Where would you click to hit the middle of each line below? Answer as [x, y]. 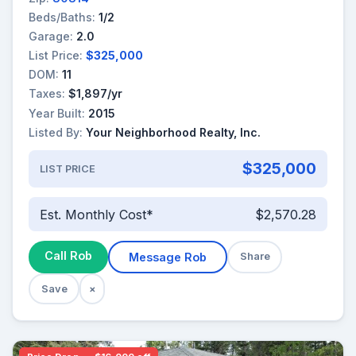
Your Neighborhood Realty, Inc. [173, 132]
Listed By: [56, 132]
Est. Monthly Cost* [96, 214]
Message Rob [168, 257]
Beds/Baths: [62, 17]
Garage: [51, 36]
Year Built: [57, 113]
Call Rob [68, 256]
